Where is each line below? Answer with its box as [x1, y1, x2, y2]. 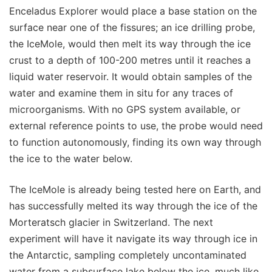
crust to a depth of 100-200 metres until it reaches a [9, 54, 251, 67]
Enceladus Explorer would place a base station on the [9, 5, 257, 18]
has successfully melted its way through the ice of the [9, 200, 257, 212]
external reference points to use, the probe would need [9, 120, 263, 132]
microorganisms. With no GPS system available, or [9, 103, 240, 116]
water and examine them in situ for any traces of [9, 87, 233, 100]
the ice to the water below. [9, 152, 132, 165]
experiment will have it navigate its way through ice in [9, 233, 257, 245]
